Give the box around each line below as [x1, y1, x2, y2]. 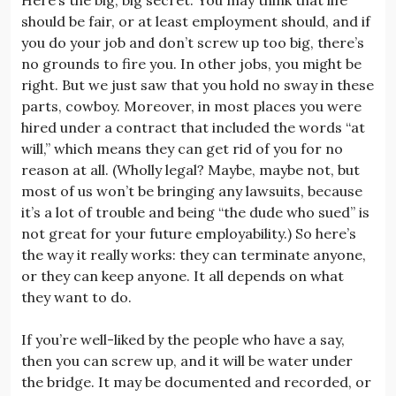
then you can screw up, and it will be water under [21, 351, 353, 369]
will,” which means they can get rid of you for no [21, 139, 343, 157]
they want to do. [21, 287, 132, 306]
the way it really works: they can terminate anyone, [21, 245, 366, 263]
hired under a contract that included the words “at [21, 118, 365, 136]
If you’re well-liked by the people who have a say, [21, 330, 345, 348]
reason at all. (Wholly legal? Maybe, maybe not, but [21, 160, 360, 179]
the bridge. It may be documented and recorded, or [21, 372, 371, 391]
